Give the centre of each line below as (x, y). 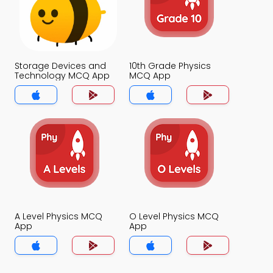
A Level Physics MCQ (58, 216)
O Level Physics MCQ (174, 216)
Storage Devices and (60, 66)
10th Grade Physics (170, 66)
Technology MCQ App (62, 76)
